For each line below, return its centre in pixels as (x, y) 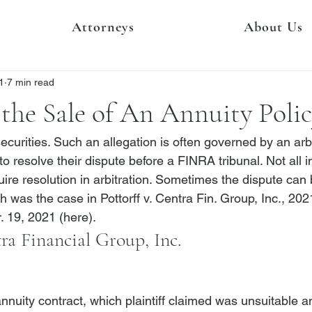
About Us (273, 27)
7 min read (31, 82)
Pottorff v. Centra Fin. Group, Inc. (191, 198)
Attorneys (103, 27)
